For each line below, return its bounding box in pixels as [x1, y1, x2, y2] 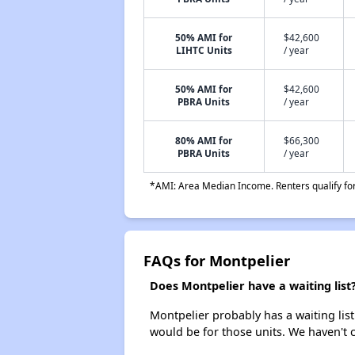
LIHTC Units [175, 44, 232, 56]
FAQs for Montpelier [143, 250, 290, 270]
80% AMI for [175, 134, 233, 147]
